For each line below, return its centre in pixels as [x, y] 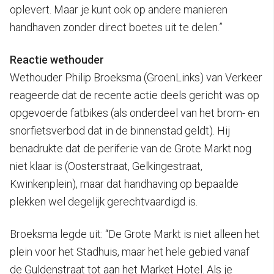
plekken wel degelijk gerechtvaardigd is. [104, 201]
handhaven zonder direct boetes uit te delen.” [116, 27]
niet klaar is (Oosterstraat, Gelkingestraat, [106, 166]
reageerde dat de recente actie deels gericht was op [135, 95]
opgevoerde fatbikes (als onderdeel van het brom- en [135, 113]
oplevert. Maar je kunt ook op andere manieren [119, 9]
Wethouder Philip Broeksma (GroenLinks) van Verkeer [136, 77]
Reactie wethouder [57, 59]
